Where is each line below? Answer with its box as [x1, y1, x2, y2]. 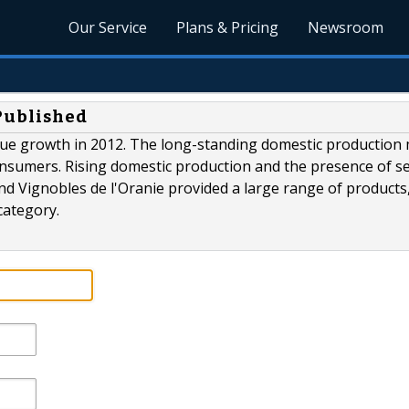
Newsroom [308, 17, 384, 37]
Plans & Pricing [176, 17, 279, 37]
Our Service [68, 17, 148, 37]
